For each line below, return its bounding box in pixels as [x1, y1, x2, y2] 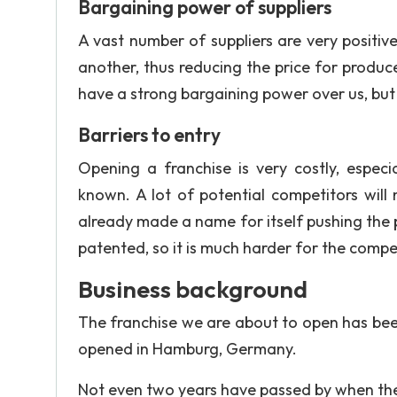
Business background [78, 274, 307, 304]
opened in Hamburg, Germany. [78, 339, 297, 359]
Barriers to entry [78, 123, 221, 146]
